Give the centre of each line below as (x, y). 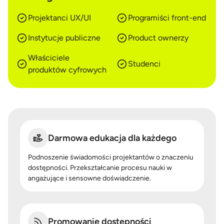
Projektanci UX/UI (59, 18)
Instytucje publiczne (64, 38)
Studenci (144, 64)
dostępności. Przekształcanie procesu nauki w (100, 168)
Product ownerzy (158, 38)
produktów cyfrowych (67, 70)
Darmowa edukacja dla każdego (112, 138)
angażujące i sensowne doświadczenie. (89, 178)
